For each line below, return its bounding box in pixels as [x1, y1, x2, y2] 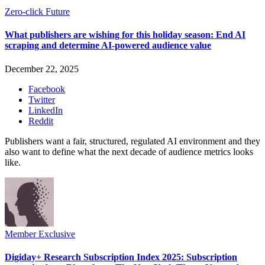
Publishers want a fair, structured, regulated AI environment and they [5, 135, 260, 146]
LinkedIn [28, 105, 63, 115]
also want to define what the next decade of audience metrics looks [5, 146, 253, 157]
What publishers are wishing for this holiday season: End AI [5, 30, 245, 40]
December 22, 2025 [5, 63, 79, 74]
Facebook [28, 83, 65, 94]
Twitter [28, 94, 55, 105]
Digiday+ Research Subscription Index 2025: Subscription [5, 252, 237, 263]
